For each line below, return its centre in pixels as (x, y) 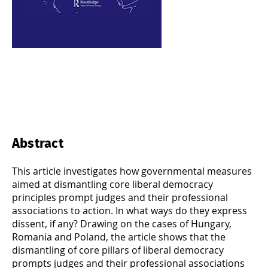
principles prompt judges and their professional (120, 197)
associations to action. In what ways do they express (130, 210)
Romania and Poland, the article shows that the (119, 237)
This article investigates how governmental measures (132, 171)
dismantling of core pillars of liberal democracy (118, 250)
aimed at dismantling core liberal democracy (112, 184)
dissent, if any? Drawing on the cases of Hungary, (122, 223)
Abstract (38, 143)
